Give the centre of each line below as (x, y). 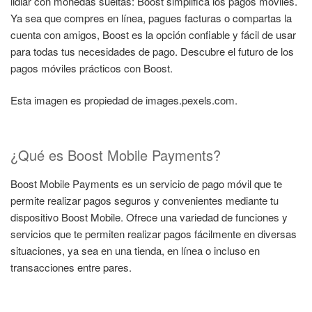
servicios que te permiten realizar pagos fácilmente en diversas (154, 233)
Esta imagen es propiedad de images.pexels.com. (124, 100)
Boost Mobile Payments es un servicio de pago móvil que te (146, 183)
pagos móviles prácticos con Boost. (92, 68)
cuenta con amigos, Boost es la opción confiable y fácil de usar (153, 34)
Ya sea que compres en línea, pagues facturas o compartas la (151, 17)
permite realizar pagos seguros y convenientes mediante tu (145, 200)
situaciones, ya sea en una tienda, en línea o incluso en (135, 250)
